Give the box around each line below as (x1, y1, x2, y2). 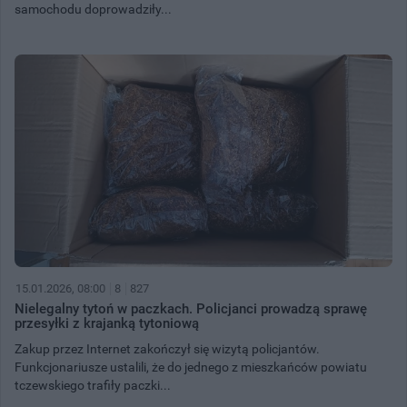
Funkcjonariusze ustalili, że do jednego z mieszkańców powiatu (15, 359, 367, 374)
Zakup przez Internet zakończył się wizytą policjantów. (15, 341, 320, 356)
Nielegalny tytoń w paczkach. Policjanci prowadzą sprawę (15, 300, 367, 317)
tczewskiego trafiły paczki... (15, 377, 171, 392)
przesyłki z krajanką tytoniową (15, 314, 199, 332)
